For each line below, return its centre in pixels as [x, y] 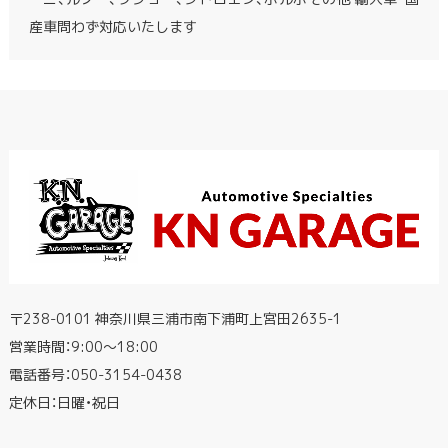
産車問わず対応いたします [112, 26]
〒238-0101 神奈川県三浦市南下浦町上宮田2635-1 [175, 318]
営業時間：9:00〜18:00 [83, 346]
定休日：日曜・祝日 [64, 402]
